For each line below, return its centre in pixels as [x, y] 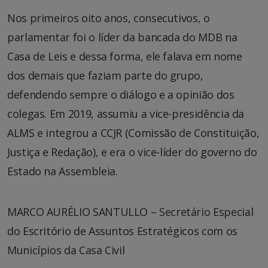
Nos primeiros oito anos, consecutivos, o [109, 18]
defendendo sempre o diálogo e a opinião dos [121, 94]
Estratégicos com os [187, 231]
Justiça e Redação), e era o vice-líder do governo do [132, 152]
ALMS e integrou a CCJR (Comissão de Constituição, [133, 133]
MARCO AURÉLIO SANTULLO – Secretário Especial [130, 211]
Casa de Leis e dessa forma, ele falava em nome [125, 56]
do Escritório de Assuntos [72, 231]
